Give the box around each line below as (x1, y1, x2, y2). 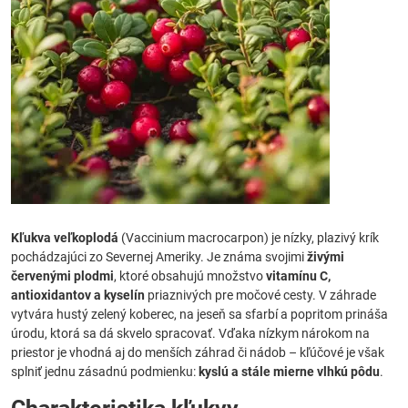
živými (307, 250, 344, 264)
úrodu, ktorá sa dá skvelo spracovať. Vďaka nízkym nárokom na (11, 326, 370, 341)
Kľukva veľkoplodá (11, 230, 118, 245)
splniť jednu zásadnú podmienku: (11, 364, 199, 379)
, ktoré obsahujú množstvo (114, 269, 266, 283)
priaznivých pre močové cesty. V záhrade (145, 288, 376, 302)
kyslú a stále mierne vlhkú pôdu (199, 364, 380, 379)
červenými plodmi (11, 269, 114, 283)
